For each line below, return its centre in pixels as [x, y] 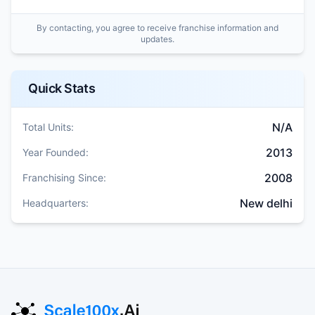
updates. [157, 39]
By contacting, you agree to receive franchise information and [157, 27]
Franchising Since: [64, 177]
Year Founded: [56, 152]
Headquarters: [56, 202]
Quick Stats [62, 88]
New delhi [266, 203]
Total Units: [48, 127]
